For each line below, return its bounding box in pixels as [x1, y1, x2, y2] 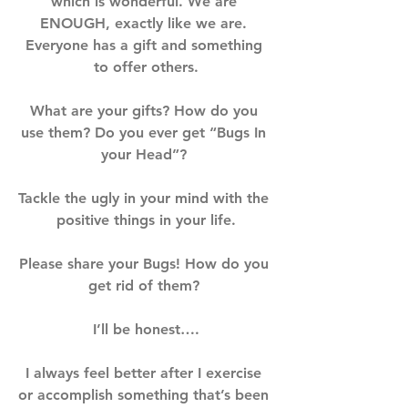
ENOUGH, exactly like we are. [40, 15, 251, 32]
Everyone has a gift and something [25, 36, 267, 54]
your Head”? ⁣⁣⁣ [100, 146, 191, 163]
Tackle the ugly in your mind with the [18, 189, 273, 207]
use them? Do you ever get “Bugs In [21, 124, 270, 141]
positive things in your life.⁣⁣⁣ [56, 211, 236, 229]
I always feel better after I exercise [25, 364, 266, 382]
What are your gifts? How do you [29, 102, 262, 119]
